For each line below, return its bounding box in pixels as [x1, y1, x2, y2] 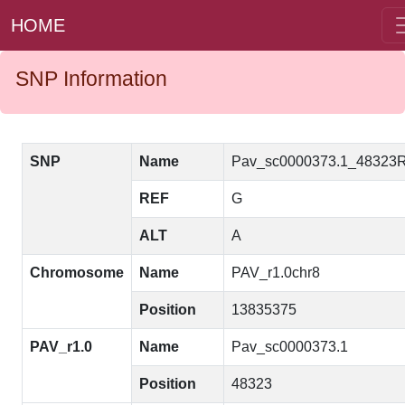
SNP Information [15, 67, 167, 90]
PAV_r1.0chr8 [231, 265, 320, 280]
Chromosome [30, 265, 124, 280]
